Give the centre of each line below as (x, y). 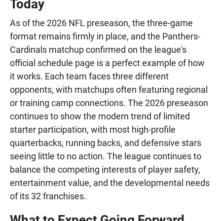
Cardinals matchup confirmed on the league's (98, 50)
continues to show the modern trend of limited (100, 116)
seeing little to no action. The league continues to (106, 156)
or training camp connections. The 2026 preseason (109, 103)
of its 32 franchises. (48, 196)
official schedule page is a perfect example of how (107, 63)
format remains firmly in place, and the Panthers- (105, 37)
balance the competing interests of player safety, (105, 170)
